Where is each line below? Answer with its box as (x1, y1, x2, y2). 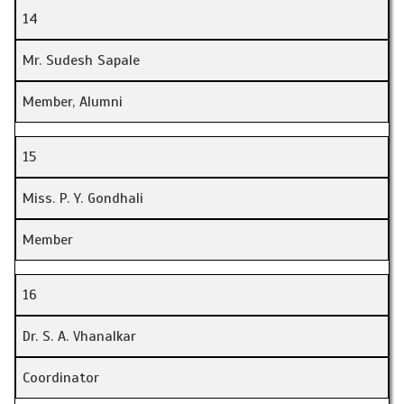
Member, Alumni (23, 93, 123, 112)
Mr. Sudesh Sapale (23, 51, 140, 70)
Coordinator (23, 369, 99, 388)
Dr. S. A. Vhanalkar (23, 327, 136, 346)
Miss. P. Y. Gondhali (23, 189, 143, 208)
